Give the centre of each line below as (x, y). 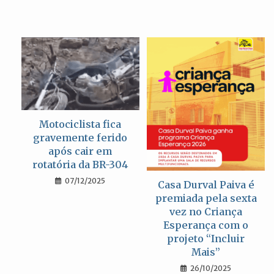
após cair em (80, 151)
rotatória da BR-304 (80, 164)
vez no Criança (206, 212)
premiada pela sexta (206, 198)
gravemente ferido (80, 137)
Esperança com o (206, 225)
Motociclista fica (80, 124)
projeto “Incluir (206, 239)
